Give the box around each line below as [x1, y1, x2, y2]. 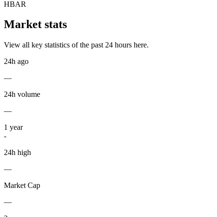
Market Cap [4, 181, 40, 190]
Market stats [4, 18, 67, 31]
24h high [4, 148, 31, 157]
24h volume [4, 90, 40, 99]
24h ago [4, 57, 29, 66]
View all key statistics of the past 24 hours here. [4, 41, 149, 49]
